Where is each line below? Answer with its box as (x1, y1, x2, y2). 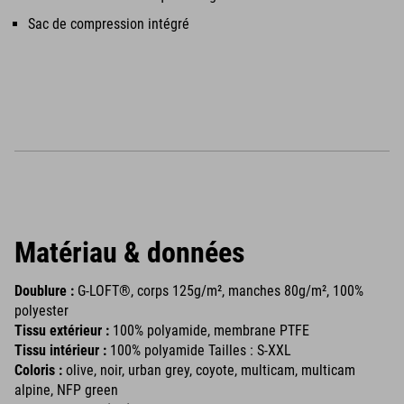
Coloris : (14, 362, 66, 379)
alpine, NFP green (14, 381, 118, 399)
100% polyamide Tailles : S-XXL (106, 342, 291, 359)
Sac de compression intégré (28, 15, 189, 32)
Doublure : (14, 282, 74, 299)
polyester (14, 302, 69, 319)
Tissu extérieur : (14, 322, 109, 339)
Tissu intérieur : (14, 342, 106, 359)
